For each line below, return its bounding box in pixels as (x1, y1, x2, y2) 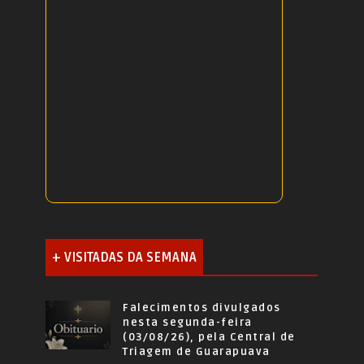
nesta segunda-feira (123, 316, 253, 330)
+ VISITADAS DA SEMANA (52, 249, 197, 266)
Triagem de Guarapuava (123, 345, 271, 359)
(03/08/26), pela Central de (123, 331, 296, 344)
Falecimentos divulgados (123, 301, 281, 315)
